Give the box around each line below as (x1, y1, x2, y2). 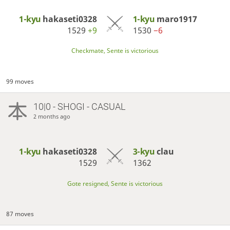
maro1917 (156, 13, 197, 25)
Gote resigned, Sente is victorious (67, 179, 163, 188)
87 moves (6, 209, 34, 219)
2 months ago (33, 112, 70, 121)
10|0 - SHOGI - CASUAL (33, 101, 125, 112)
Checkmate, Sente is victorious (71, 46, 159, 55)
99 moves (6, 77, 34, 86)
